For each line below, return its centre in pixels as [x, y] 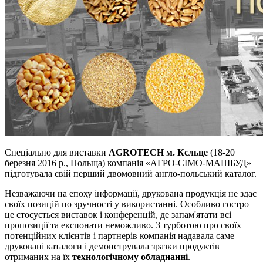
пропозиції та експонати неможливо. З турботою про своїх [123, 225]
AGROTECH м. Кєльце [158, 152]
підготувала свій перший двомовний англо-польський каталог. [131, 173]
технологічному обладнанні [130, 257]
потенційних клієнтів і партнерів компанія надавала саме [119, 235]
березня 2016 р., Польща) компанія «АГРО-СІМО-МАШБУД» [128, 163]
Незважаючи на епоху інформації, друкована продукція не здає [131, 193]
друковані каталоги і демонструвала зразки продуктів [112, 246]
